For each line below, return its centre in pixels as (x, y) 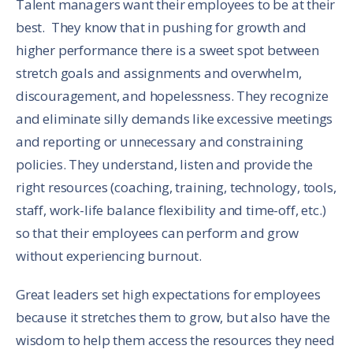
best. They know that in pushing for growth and (162, 27)
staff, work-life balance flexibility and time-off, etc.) (171, 210)
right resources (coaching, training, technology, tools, (176, 187)
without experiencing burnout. (110, 255)
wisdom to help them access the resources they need (175, 340)
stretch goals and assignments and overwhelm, (159, 72)
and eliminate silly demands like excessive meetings (175, 118)
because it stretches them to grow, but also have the (173, 317)
